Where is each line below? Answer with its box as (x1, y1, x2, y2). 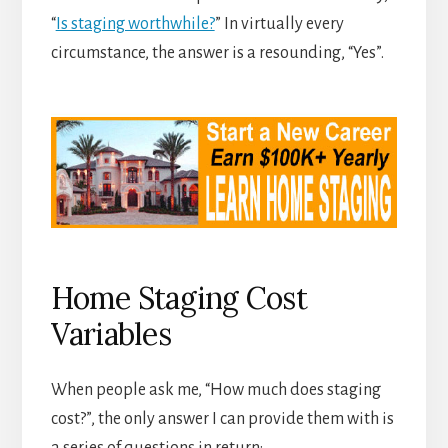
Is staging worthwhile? (55, 15, 215, 34)
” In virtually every (214, 15, 344, 34)
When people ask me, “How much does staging (50, 381, 381, 400)
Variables (50, 315, 171, 354)
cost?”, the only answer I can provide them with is (50, 410, 394, 429)
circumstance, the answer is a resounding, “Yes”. (50, 44, 384, 63)
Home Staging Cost (50, 279, 307, 318)
